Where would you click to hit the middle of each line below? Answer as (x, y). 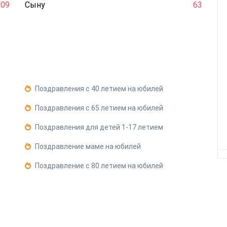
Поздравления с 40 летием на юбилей (99, 89)
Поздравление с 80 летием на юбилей (99, 166)
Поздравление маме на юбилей (88, 146)
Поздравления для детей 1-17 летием (99, 127)
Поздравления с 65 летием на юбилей (99, 108)
